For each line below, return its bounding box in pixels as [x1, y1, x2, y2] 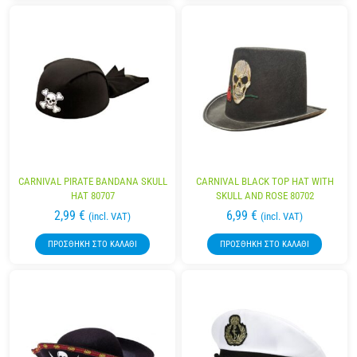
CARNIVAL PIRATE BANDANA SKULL [18, 175, 167, 187]
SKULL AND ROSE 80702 [215, 189, 314, 202]
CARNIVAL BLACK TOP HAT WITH [195, 175, 334, 187]
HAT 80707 [70, 189, 115, 202]
